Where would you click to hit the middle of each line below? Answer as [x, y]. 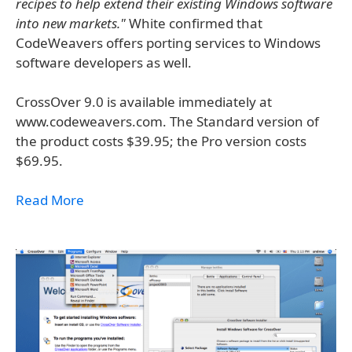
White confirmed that [194, 23]
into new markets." [71, 23]
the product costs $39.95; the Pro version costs [161, 141]
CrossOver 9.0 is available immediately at [144, 102]
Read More [50, 200]
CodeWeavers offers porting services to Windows [168, 43]
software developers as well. [104, 62]
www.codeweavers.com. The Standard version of [167, 121]
